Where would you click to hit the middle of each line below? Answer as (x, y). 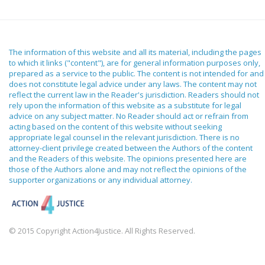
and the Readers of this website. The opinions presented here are (128, 159)
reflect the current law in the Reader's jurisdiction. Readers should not (134, 95)
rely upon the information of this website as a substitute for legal (125, 105)
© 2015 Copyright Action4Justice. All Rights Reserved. (102, 231)
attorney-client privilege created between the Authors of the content (131, 148)
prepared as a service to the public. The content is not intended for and (136, 73)
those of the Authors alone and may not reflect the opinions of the (128, 169)
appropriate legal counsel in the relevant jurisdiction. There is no (124, 137)
